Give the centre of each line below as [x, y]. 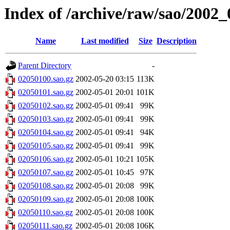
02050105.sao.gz [46, 146]
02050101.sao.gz [46, 92]
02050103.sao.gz [46, 119]
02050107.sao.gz [46, 172]
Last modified [105, 41]
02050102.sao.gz [46, 106]
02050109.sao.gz [46, 199]
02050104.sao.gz [46, 132]
